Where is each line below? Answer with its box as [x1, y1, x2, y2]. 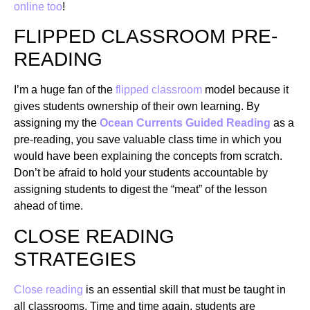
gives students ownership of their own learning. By [14, 100, 259, 113]
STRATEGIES [14, 248, 136, 270]
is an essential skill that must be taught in [83, 283, 286, 295]
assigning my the [14, 117, 100, 129]
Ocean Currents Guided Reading [100, 117, 271, 129]
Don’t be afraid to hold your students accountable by [14, 167, 268, 179]
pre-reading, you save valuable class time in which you [14, 134, 282, 146]
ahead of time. [14, 200, 83, 212]
